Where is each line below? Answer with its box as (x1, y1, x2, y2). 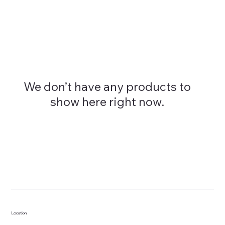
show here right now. (50, 93, 165, 109)
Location (11, 210, 27, 215)
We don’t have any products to (24, 78, 191, 94)
